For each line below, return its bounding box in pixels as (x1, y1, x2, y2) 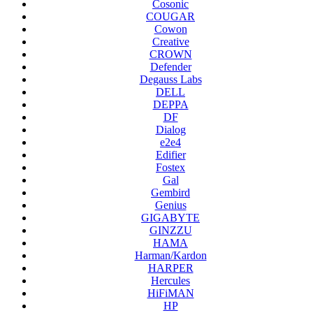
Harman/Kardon (134, 249, 207, 262)
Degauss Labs (139, 73, 202, 86)
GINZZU (149, 224, 192, 237)
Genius (154, 199, 187, 212)
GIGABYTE (141, 212, 200, 224)
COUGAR (146, 10, 195, 23)
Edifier (155, 149, 186, 161)
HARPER (147, 262, 194, 275)
